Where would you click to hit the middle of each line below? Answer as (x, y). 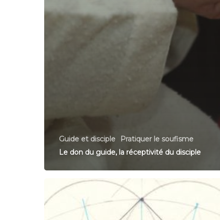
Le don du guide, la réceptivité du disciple (131, 152)
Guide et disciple (87, 139)
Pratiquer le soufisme (157, 139)
